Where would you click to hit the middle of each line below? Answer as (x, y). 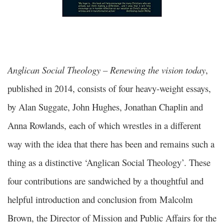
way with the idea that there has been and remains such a (111, 144)
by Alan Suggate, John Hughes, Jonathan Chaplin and (105, 107)
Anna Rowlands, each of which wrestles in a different (104, 125)
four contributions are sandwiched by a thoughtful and (105, 181)
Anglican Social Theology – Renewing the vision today (106, 70)
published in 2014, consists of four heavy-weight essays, (109, 88)
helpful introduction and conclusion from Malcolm (100, 199)
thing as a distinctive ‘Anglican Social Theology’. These (109, 162)
